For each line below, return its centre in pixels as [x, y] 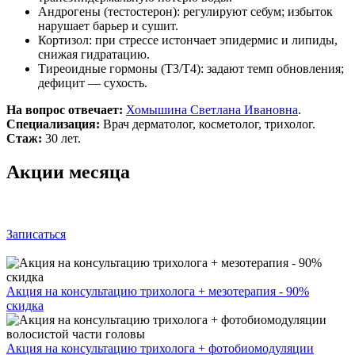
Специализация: [53, 124]
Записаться [36, 234]
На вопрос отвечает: [66, 109]
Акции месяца [68, 172]
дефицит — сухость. [93, 82]
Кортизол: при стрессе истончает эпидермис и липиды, [188, 40]
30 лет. [61, 138]
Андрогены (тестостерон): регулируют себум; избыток [185, 11]
